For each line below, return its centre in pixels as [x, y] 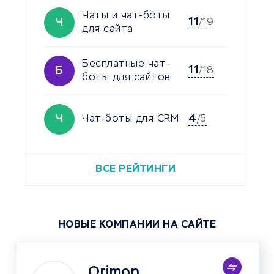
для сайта [108, 30]
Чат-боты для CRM [130, 120]
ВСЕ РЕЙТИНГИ [136, 170]
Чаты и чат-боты [126, 16]
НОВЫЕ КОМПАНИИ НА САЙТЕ [137, 225]
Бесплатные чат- [126, 65]
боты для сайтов [126, 78]
